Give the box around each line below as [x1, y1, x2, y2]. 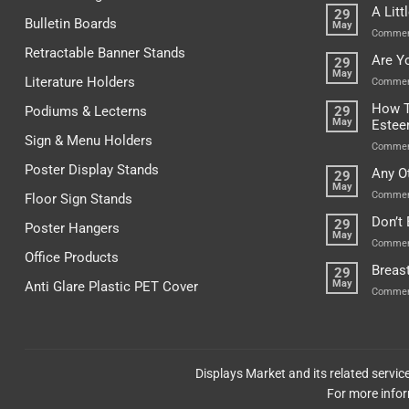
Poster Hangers [25, 219, 120, 236]
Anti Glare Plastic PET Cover [25, 278, 198, 295]
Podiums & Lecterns [25, 102, 147, 120]
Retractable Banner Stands [25, 44, 185, 61]
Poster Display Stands [25, 161, 159, 178]
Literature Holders [25, 73, 135, 90]
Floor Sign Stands [25, 190, 132, 207]
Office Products [25, 248, 119, 266]
